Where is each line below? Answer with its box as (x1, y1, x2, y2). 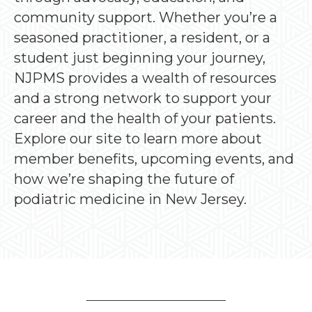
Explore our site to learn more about (14, 130, 262, 147)
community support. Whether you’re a (14, 8, 277, 26)
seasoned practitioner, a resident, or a (14, 29, 270, 46)
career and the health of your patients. (14, 109, 276, 127)
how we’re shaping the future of (14, 170, 234, 187)
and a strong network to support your (14, 89, 272, 107)
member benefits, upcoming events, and (14, 150, 294, 167)
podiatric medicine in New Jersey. (14, 190, 247, 208)
